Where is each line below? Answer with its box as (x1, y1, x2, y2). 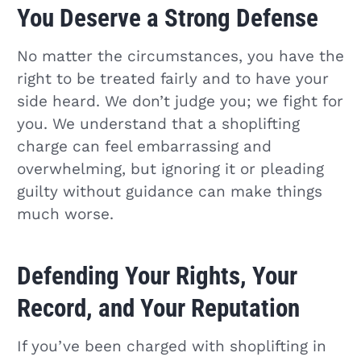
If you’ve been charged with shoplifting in (16, 337, 326, 355)
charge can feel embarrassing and (16, 138, 272, 156)
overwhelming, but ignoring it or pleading (16, 160, 324, 179)
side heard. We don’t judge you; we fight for (16, 93, 343, 111)
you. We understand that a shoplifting (16, 115, 300, 134)
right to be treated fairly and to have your (16, 70, 329, 89)
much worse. (16, 205, 114, 224)
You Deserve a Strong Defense (16, 2, 318, 33)
